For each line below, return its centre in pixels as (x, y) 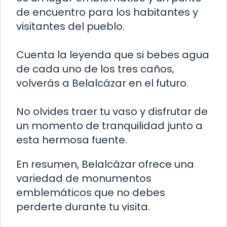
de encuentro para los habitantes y (107, 12)
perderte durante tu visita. (83, 207)
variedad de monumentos (84, 179)
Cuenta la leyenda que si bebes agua (113, 55)
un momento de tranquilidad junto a (109, 126)
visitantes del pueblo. (70, 27)
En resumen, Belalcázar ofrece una (105, 164)
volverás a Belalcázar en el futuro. (102, 83)
